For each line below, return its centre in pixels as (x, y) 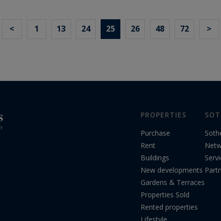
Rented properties (169, 207)
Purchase (155, 133)
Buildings (155, 158)
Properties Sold (165, 195)
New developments (172, 170)
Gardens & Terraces (173, 183)
